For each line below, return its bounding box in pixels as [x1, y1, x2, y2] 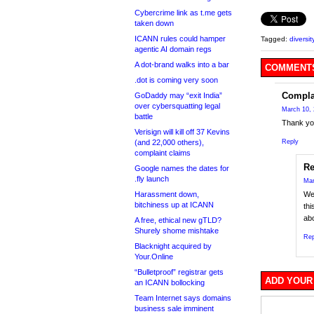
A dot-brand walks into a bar [135, 60, 229, 69]
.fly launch [135, 175, 169, 183]
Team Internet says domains [135, 294, 231, 302]
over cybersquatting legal [135, 102, 220, 110]
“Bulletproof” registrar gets [135, 268, 224, 276]
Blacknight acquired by [135, 242, 212, 250]
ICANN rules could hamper [135, 34, 226, 43]
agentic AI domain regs [135, 45, 212, 53]
